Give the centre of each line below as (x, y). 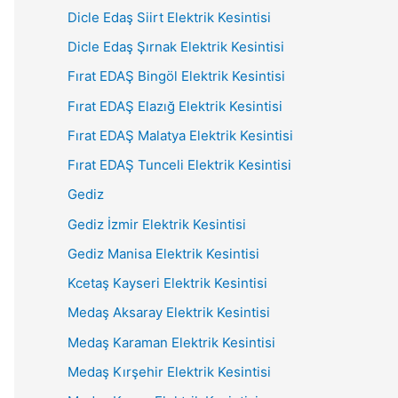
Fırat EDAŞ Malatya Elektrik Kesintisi (180, 135)
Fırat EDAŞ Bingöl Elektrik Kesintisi (176, 76)
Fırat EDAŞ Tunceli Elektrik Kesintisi (179, 165)
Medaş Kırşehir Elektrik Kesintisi (169, 371)
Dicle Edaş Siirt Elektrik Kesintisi (169, 17)
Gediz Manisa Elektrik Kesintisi (163, 253)
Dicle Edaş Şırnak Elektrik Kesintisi (176, 47)
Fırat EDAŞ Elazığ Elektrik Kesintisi (175, 106)
